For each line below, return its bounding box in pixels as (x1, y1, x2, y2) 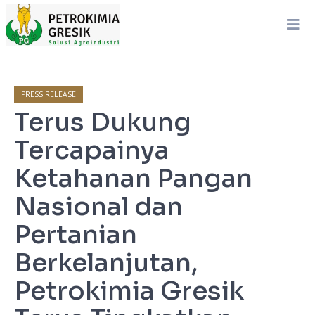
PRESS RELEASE (21, 89, 76, 99)
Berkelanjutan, (14, 247, 198, 278)
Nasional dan (14, 191, 183, 222)
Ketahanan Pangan (14, 162, 252, 194)
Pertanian (14, 219, 137, 250)
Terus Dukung (14, 106, 191, 138)
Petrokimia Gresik (14, 275, 244, 307)
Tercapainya (14, 134, 169, 166)
